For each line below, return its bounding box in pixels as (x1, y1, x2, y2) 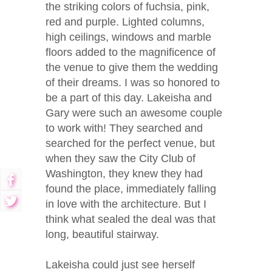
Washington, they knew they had (46, 168, 203, 180)
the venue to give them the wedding (46, 61, 218, 74)
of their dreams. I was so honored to (46, 76, 220, 89)
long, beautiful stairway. (46, 228, 159, 241)
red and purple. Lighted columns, (46, 16, 205, 29)
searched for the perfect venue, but (46, 137, 215, 150)
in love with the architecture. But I (46, 198, 206, 211)
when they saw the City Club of (46, 152, 195, 165)
